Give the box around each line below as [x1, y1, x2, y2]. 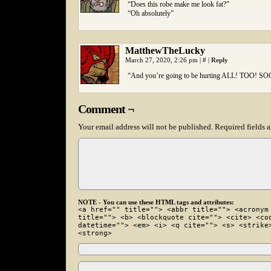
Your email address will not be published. [78, 122, 213, 131]
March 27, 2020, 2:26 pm [125, 56, 200, 64]
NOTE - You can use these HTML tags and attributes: [78, 198, 234, 206]
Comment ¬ [78, 102, 134, 116]
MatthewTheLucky [125, 45, 205, 56]
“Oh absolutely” [128, 9, 174, 18]
